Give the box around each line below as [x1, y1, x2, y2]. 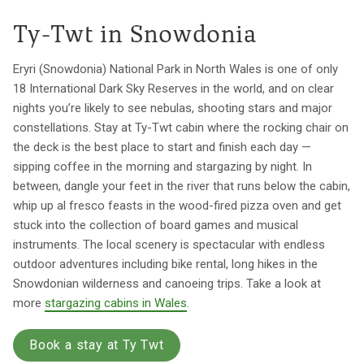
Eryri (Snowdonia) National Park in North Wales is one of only [13, 61, 338, 76]
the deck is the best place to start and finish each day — [13, 139, 311, 154]
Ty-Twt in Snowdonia [13, 24, 257, 49]
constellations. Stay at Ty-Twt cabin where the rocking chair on [13, 119, 349, 135]
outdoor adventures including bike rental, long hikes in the [13, 256, 318, 271]
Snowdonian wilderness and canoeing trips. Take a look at [13, 275, 321, 291]
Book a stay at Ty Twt [29, 336, 164, 353]
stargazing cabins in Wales [45, 295, 187, 310]
